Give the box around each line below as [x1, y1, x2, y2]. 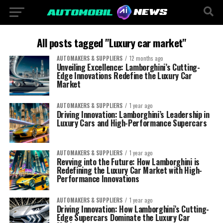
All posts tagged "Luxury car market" [37, 35, 186, 50]
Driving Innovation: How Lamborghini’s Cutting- [56, 203, 209, 215]
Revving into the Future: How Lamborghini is [56, 156, 200, 168]
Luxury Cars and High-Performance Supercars [56, 117, 207, 129]
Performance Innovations [56, 173, 139, 185]
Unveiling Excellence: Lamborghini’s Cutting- [56, 61, 200, 73]
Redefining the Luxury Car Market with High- [56, 164, 202, 176]
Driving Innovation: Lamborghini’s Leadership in [56, 109, 210, 120]
